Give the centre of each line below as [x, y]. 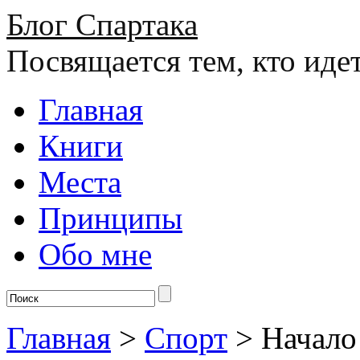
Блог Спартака [102, 25]
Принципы [110, 218]
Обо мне [95, 254]
